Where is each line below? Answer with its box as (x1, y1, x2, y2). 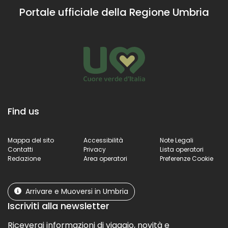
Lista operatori (159, 145, 204, 154)
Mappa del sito (8, 135, 54, 145)
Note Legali (159, 135, 193, 145)
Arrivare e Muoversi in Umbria (25, 186, 128, 196)
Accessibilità (83, 135, 124, 145)
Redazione (8, 154, 41, 163)
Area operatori (83, 154, 128, 163)
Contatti (8, 145, 33, 154)
